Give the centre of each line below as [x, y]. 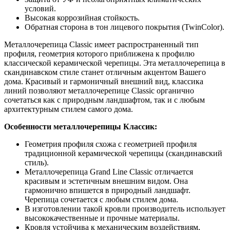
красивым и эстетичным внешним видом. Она [106, 181]
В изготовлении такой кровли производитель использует [125, 209]
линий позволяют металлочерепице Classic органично [99, 91]
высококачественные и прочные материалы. [102, 218]
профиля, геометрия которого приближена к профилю [99, 54]
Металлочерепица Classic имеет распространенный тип [101, 45]
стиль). [37, 163]
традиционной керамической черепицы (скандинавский [123, 154]
